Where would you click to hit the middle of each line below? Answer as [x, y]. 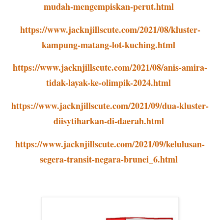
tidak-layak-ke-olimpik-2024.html [109, 83]
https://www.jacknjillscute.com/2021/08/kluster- [110, 29]
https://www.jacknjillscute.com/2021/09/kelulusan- [110, 144]
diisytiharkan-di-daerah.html [109, 121]
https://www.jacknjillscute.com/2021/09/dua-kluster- [110, 106]
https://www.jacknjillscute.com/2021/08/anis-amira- [110, 68]
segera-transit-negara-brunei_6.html [109, 159]
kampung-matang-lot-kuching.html [109, 44]
